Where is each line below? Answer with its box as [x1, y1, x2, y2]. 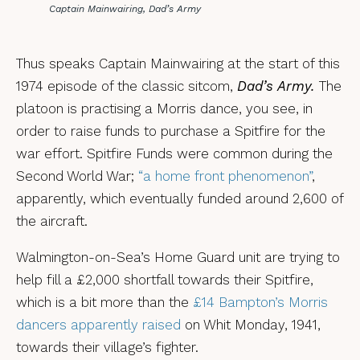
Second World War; [16, 167, 138, 184]
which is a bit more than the [16, 293, 193, 310]
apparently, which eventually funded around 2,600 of [16, 190, 343, 207]
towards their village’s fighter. [16, 338, 198, 355]
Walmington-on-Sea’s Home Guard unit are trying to [16, 248, 340, 265]
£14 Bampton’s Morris [193, 293, 328, 310]
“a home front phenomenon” [138, 167, 312, 184]
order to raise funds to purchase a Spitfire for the [16, 122, 325, 139]
